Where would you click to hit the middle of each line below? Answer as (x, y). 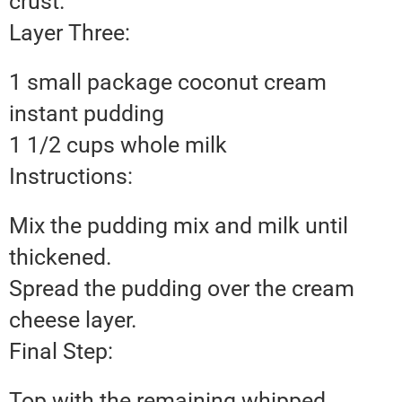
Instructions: (71, 177)
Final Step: (61, 352)
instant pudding (87, 114)
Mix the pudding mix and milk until (179, 226)
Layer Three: (70, 33)
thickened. (61, 258)
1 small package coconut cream (168, 83)
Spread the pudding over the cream (182, 289)
